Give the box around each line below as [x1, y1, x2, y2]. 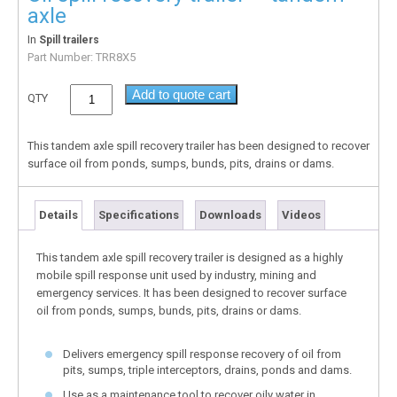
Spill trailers [39, 33, 99, 46]
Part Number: [27, 50, 96, 64]
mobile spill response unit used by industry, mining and [36, 268, 316, 282]
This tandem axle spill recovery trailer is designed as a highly [36, 250, 343, 264]
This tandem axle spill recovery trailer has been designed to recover [27, 138, 370, 152]
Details [39, 207, 78, 222]
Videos [282, 207, 321, 222]
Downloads [199, 207, 261, 222]
